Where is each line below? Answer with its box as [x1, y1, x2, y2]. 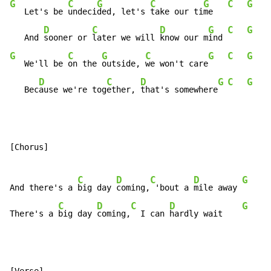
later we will [92, 33, 160, 43]
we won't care [145, 59, 208, 69]
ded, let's [97, 7, 150, 17]
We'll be [10, 59, 68, 69]
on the [68, 59, 102, 69]
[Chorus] [10, 142, 48, 152]
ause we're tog [39, 85, 106, 95]
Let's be [10, 7, 68, 17]
